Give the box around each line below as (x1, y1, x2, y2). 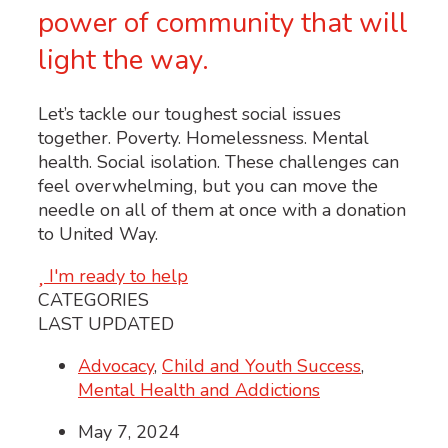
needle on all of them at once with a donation (38, 198, 406, 223)
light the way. (38, 40, 209, 79)
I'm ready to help (49, 264, 188, 289)
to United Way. (38, 222, 158, 247)
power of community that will (38, 3, 408, 42)
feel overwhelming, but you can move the (38, 174, 378, 199)
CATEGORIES (38, 288, 149, 313)
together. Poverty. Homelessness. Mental (38, 126, 369, 151)
